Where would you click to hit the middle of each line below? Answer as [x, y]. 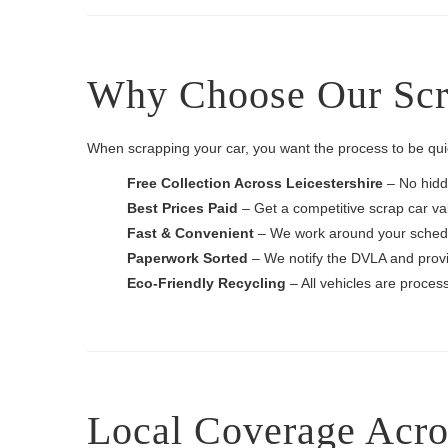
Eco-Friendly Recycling [206, 283]
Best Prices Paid [182, 208]
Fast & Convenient [190, 233]
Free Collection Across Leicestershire [255, 183]
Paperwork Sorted [187, 258]
